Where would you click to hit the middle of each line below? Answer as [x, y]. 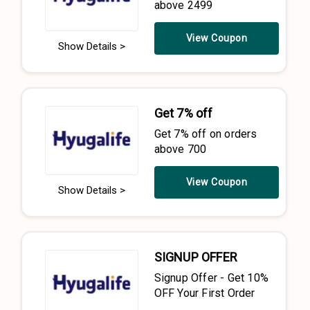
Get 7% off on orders [206, 134]
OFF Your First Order [204, 293]
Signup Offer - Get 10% [211, 278]
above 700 [180, 149]
